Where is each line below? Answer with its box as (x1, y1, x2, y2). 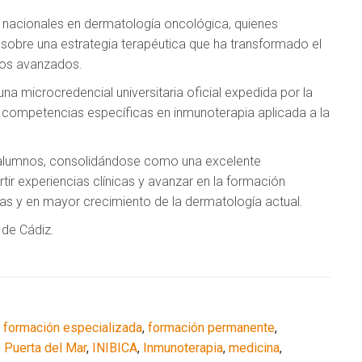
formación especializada (3, 319, 142, 335)
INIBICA (92, 339, 137, 356)
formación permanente (148, 319, 275, 335)
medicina (229, 339, 280, 356)
